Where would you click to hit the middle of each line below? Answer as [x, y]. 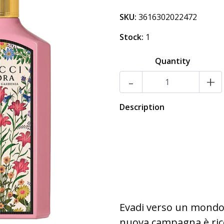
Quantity [173, 61]
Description [142, 107]
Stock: [131, 37]
